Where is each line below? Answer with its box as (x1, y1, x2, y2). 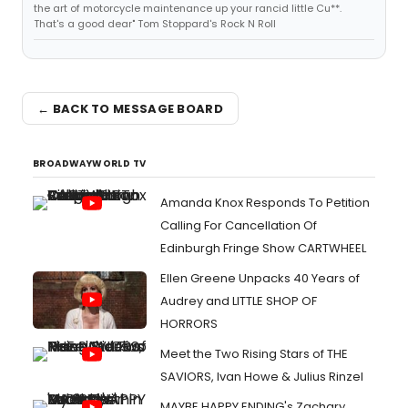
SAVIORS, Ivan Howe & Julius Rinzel (160, 368, 363, 385)
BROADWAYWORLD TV (33, 157, 147, 170)
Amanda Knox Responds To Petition (160, 194, 370, 211)
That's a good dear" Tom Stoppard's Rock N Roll (34, 16, 276, 31)
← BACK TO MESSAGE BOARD (37, 99, 223, 117)
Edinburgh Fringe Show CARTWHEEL (160, 240, 366, 257)
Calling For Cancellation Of (160, 217, 317, 234)
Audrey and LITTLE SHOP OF (160, 292, 317, 310)
